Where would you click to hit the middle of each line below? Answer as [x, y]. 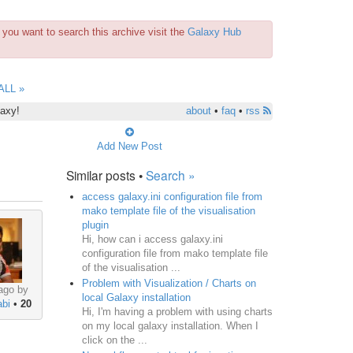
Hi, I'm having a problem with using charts [177, 311]
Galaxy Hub [214, 32]
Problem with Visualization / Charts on [169, 283]
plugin [95, 225]
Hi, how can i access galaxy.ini [152, 239]
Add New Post [129, 146]
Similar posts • [106, 175]
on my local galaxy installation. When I [170, 325]
